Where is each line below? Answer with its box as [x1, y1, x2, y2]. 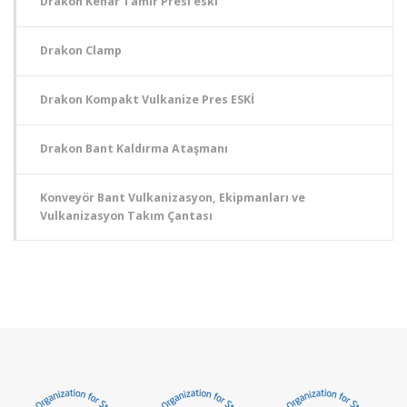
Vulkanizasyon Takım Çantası [40, 207, 213, 223]
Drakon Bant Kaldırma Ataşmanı [40, 141, 229, 157]
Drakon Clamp [40, 43, 123, 59]
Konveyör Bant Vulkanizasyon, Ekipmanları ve [40, 189, 306, 205]
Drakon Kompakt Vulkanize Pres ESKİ [40, 92, 255, 108]
